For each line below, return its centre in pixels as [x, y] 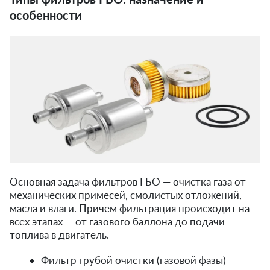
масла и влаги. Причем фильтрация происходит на [130, 208]
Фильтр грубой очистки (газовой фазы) [133, 260]
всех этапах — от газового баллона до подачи [117, 221]
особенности [46, 15]
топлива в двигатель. [59, 234]
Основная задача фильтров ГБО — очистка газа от [128, 181]
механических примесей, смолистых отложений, [126, 195]
